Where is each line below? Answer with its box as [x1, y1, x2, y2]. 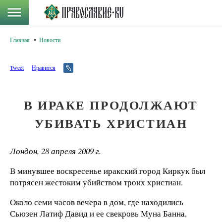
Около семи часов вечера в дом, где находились [10, 196, 183, 208]
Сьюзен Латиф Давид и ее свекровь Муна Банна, [10, 207, 187, 219]
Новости [39, 36, 60, 44]
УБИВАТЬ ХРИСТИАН [34, 114, 188, 132]
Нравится [32, 63, 55, 71]
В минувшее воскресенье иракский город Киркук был [10, 165, 205, 176]
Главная [10, 36, 30, 44]
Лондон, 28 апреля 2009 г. [10, 145, 101, 157]
